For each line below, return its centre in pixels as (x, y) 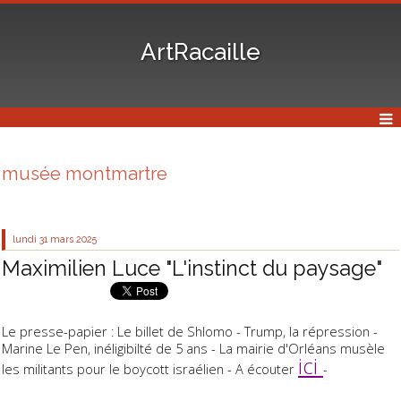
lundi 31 (30, 239)
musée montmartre (85, 174)
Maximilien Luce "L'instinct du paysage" (192, 268)
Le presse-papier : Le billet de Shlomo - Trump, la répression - (190, 332)
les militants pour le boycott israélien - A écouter (150, 369)
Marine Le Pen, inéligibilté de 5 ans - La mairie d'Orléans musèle (193, 349)
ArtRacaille (200, 51)
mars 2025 (74, 239)
